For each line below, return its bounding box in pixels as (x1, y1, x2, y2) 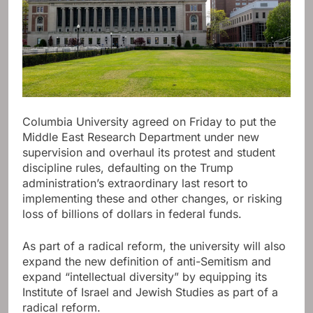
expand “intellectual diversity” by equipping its (22, 270, 267, 284)
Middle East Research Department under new (22, 130, 259, 145)
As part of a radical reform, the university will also (22, 239, 286, 254)
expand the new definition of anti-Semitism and (22, 254, 271, 269)
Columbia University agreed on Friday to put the (22, 115, 276, 129)
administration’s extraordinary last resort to (22, 176, 248, 191)
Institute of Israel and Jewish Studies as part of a (22, 285, 278, 300)
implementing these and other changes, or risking (22, 191, 282, 206)
